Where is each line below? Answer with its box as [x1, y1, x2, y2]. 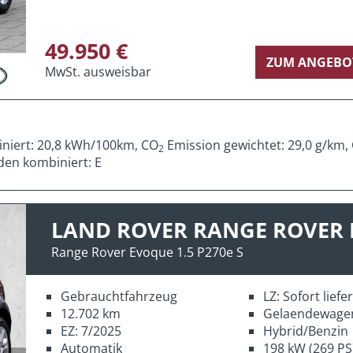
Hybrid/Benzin [262, 321, 348, 340]
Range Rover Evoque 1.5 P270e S [51, 243, 243, 261]
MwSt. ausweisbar [45, 62, 151, 80]
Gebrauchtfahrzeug [61, 287, 177, 305]
